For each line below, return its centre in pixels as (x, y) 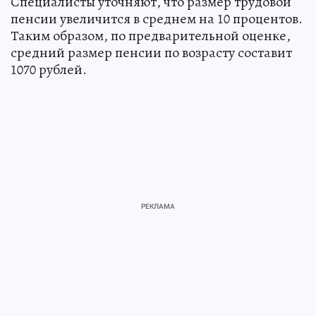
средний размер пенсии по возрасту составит (151, 52)
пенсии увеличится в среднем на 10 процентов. (157, 18)
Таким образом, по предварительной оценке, (151, 35)
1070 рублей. (49, 69)
